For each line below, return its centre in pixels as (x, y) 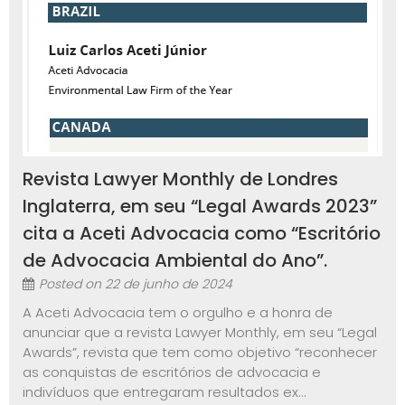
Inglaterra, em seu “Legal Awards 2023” (200, 207)
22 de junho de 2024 (169, 284)
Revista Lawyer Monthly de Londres (180, 179)
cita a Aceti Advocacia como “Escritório (202, 234)
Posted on (72, 284)
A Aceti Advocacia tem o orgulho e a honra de (178, 313)
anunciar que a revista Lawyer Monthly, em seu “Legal (200, 333)
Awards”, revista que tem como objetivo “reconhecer (200, 353)
